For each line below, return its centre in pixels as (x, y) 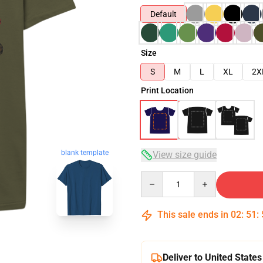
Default (163, 14)
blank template (85, 153)
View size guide (185, 155)
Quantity (156, 177)
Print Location (167, 90)
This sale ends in (193, 215)
